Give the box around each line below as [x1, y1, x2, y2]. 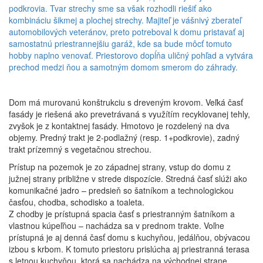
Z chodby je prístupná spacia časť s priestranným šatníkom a [9, 208, 235, 220]
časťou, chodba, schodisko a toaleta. [9, 196, 144, 208]
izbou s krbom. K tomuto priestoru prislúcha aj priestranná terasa [9, 243, 249, 255]
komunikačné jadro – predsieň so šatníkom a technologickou [9, 184, 234, 196]
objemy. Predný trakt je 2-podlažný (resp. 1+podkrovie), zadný [9, 131, 240, 143]
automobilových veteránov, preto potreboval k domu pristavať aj [9, 26, 244, 38]
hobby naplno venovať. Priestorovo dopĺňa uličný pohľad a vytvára [9, 49, 253, 61]
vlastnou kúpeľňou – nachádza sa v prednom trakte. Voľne [9, 220, 224, 231]
